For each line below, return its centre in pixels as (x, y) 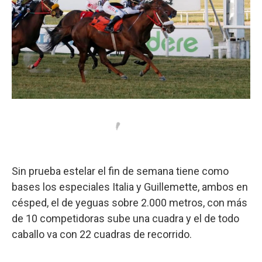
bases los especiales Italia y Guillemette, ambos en (130, 187)
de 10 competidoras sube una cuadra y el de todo (125, 218)
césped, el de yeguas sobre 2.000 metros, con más (130, 202)
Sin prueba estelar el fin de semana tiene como (120, 171)
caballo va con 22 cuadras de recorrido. (102, 234)
